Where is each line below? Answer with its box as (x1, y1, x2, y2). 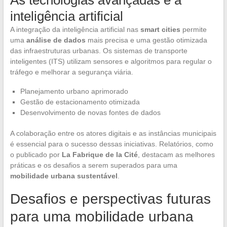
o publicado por (10, 150, 62, 159)
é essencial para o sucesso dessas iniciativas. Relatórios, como (10, 140, 213, 148)
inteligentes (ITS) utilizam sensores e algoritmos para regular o (10, 57, 212, 65)
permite (180, 25, 207, 33)
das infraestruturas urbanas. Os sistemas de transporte (10, 47, 187, 55)
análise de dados (26, 36, 86, 44)
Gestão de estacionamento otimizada (20, 98, 140, 106)
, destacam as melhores (137, 150, 215, 159)
